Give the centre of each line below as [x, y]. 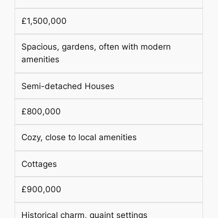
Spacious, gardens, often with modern [96, 47]
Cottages [39, 164]
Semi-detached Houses [68, 86]
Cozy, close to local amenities [79, 137]
